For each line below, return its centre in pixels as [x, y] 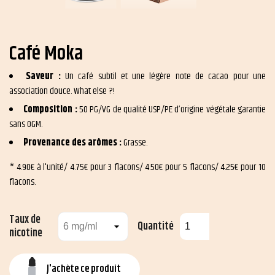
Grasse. [135, 142]
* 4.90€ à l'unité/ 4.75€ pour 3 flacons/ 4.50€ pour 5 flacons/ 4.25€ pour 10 [137, 167]
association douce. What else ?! [62, 91]
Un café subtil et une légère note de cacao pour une [165, 76]
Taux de [25, 219]
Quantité [156, 226]
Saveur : [45, 76]
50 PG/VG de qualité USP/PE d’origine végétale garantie [172, 109]
